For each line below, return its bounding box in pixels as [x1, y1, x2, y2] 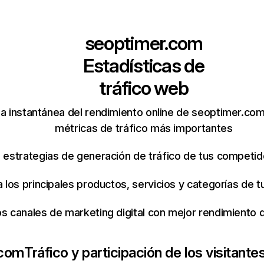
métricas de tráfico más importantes [55, 122, 233, 134]
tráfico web [99, 77, 189, 100]
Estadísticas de [82, 54, 204, 77]
